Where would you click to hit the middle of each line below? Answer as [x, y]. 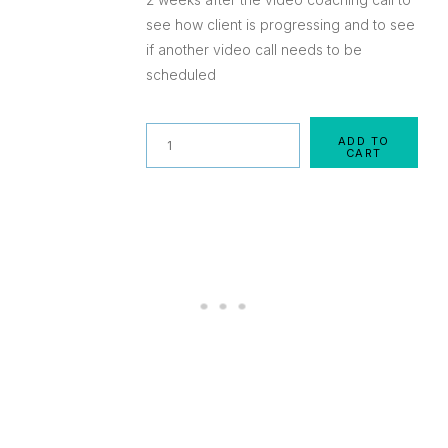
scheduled [181, 74]
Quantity [180, 137]
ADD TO [363, 140]
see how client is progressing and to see [281, 24]
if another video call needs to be [254, 49]
